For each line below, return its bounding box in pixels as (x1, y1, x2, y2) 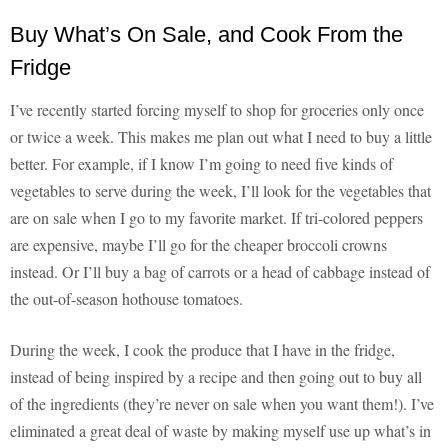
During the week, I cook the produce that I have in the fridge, (10, 339, 395, 361)
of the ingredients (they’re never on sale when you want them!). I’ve (10, 393, 434, 415)
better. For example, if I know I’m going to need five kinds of (10, 153, 393, 175)
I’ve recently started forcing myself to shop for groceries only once (10, 99, 424, 121)
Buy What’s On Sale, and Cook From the (10, 22, 403, 48)
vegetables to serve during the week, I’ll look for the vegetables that (10, 180, 431, 202)
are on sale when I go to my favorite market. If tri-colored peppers (10, 207, 423, 229)
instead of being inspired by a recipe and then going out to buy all (10, 366, 422, 388)
